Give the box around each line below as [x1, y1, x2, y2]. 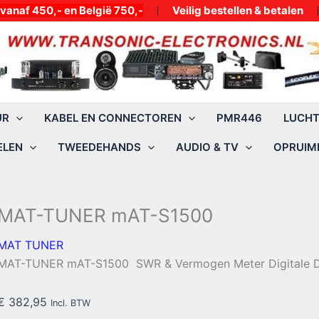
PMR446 [216, 111, 262, 125]
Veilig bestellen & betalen [172, 4, 303, 17]
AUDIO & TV [176, 140, 239, 154]
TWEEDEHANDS [58, 140, 141, 154]
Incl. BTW [51, 298, 90, 308]
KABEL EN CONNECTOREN [44, 111, 182, 125]
